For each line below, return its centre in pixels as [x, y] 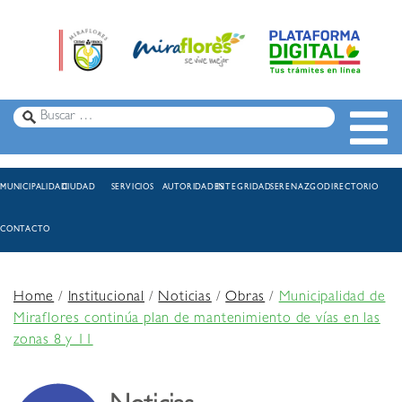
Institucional [106, 298]
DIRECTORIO [352, 188]
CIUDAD [79, 188]
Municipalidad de [332, 298]
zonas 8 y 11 [53, 341]
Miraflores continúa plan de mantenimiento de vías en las [197, 320]
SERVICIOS [132, 188]
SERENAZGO [297, 188]
